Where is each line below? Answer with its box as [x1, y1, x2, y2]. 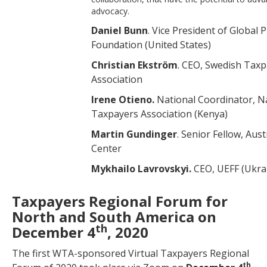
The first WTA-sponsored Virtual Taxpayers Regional [12, 247, 249, 260]
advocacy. [91, 5, 129, 17]
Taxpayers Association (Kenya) [91, 107, 228, 120]
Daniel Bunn [91, 24, 148, 37]
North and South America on [12, 207, 216, 226]
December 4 [12, 222, 95, 242]
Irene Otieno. [91, 93, 154, 106]
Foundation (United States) [91, 38, 211, 51]
